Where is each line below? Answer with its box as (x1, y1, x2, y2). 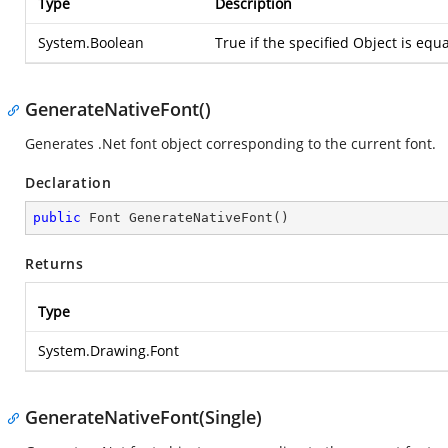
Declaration (25, 173, 112, 192)
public (33, 210, 81, 225)
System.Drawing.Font (38, 341, 179, 360)
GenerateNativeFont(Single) (25, 405, 262, 429)
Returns (25, 254, 84, 273)
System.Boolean (38, 33, 144, 52)
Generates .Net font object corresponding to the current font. (25, 134, 436, 153)
